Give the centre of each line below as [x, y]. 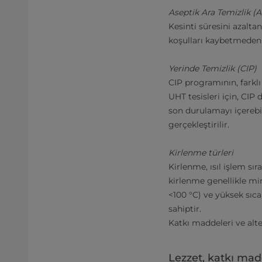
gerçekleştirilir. [199, 125]
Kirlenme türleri [201, 153]
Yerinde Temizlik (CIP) [213, 68]
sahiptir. [185, 209]
